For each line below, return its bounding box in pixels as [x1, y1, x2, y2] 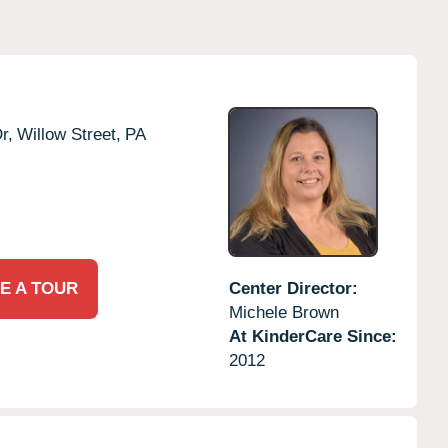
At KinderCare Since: [228, 326, 397, 346]
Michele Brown [228, 302, 339, 322]
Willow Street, [17, 124, 121, 144]
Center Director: [228, 278, 358, 298]
